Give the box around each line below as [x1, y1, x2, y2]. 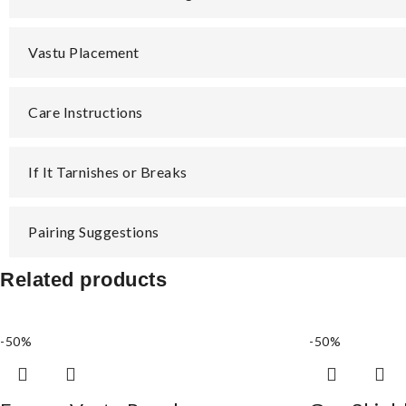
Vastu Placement [28, 43, 140, 61]
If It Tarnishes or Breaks [28, 163, 188, 180]
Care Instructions [28, 103, 143, 121]
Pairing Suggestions [28, 223, 159, 240]
